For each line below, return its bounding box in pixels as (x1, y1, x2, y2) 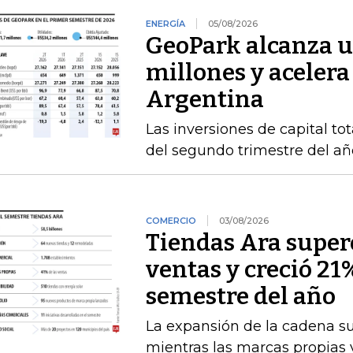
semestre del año (145, 282, 336, 311)
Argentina (145, 85, 264, 114)
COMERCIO (145, 215, 196, 227)
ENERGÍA (145, 18, 185, 30)
